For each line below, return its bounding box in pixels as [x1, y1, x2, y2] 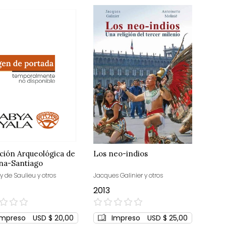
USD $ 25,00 [147, 212, 188, 223]
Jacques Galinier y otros [93, 171, 163, 180]
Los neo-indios [93, 148, 148, 158]
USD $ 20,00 [32, 212, 74, 223]
